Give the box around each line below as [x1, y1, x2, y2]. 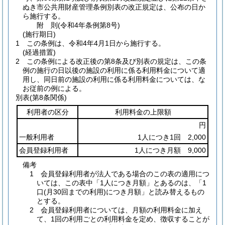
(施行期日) [23, 30, 56, 38]
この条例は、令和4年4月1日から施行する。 [27, 39, 165, 47]
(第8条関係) [30, 93, 67, 101]
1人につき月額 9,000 [135, 146, 206, 154]
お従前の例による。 [23, 84, 86, 92]
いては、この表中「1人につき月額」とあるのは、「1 [37, 179, 206, 187]
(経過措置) [23, 48, 56, 56]
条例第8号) [85, 21, 121, 29]
